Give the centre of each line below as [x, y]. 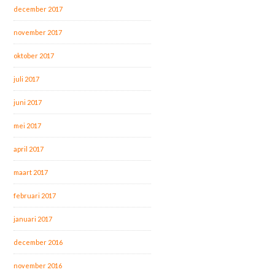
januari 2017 [33, 219]
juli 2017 [27, 79]
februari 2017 [35, 195]
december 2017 [38, 9]
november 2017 [38, 32]
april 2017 [29, 149]
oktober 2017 [34, 55]
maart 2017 [31, 172]
